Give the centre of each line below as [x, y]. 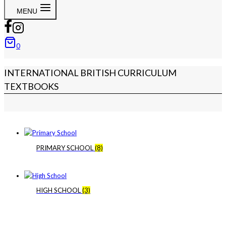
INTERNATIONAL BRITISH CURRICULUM [90, 73]
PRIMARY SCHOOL [66, 148]
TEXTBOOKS [31, 87]
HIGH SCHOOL [59, 190]
